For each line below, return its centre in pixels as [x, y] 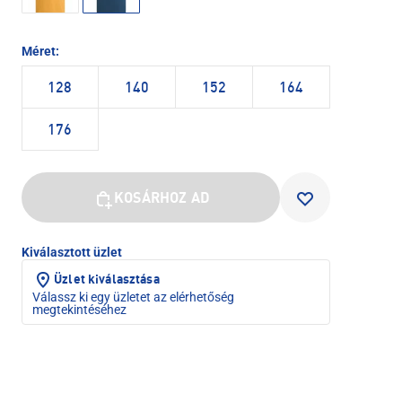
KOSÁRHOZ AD [162, 200]
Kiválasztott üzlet [72, 253]
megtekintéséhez [79, 310]
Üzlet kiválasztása [107, 280]
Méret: [40, 52]
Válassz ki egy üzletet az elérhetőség [133, 297]
